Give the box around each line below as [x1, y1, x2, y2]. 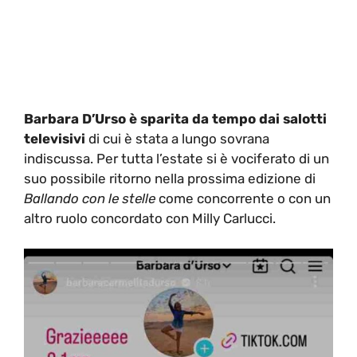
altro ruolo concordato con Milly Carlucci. [24, 210, 276, 226]
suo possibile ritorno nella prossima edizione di [24, 170, 316, 186]
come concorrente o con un [155, 190, 331, 206]
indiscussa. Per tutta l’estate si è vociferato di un [24, 150, 329, 167]
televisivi [24, 130, 85, 147]
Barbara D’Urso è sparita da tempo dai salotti [24, 110, 327, 127]
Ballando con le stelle [24, 190, 155, 206]
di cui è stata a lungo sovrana [85, 130, 269, 147]
